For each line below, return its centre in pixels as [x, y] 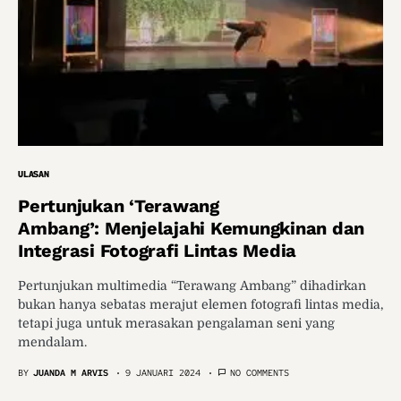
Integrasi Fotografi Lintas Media [162, 250]
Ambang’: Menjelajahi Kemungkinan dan [191, 228]
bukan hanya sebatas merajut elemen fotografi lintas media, [200, 304]
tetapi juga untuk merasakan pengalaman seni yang [176, 323]
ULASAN [34, 174]
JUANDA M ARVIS [71, 372]
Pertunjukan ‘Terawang [119, 205]
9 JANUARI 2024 [163, 372]
